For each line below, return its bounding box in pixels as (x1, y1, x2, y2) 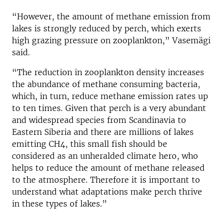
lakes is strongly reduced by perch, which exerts (12, 23, 201, 34)
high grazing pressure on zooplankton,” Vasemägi (12, 35, 211, 46)
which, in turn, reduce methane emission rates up (12, 91, 208, 102)
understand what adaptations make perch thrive (12, 187, 202, 197)
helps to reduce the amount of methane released (12, 163, 205, 173)
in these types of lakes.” (12, 199, 107, 209)
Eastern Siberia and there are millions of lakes (12, 127, 194, 137)
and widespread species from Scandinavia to (12, 115, 186, 125)
